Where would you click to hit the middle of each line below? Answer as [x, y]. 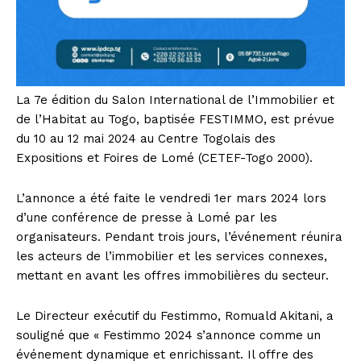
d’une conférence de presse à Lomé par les [147, 218]
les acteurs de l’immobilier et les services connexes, [172, 257]
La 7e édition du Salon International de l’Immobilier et [175, 100]
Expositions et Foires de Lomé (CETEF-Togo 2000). [164, 158]
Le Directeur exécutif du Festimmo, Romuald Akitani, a [175, 316]
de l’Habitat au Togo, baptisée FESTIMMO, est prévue [175, 120]
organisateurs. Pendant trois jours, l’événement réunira [179, 237]
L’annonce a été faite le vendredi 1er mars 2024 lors [171, 199]
